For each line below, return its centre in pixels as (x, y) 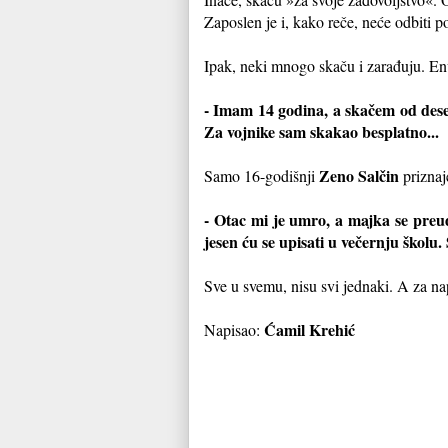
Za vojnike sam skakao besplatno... (321, 131)
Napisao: (234, 329)
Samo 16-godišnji (259, 175)
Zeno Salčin (357, 175)
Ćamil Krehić (309, 329)
